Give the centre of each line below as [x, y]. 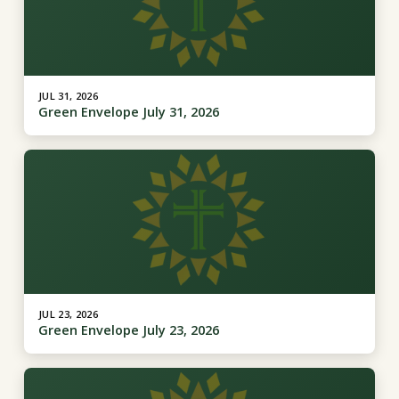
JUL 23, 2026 [68, 314]
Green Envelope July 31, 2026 [128, 111]
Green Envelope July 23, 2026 [128, 330]
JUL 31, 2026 [68, 95]
